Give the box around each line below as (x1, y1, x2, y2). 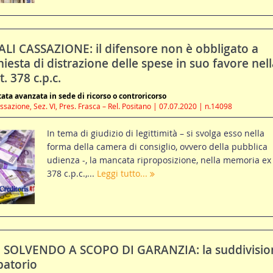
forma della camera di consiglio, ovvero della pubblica (46, 141, 268, 153)
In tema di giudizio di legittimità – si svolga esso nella (46, 127, 264, 140)
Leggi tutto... (96, 168, 150, 180)
